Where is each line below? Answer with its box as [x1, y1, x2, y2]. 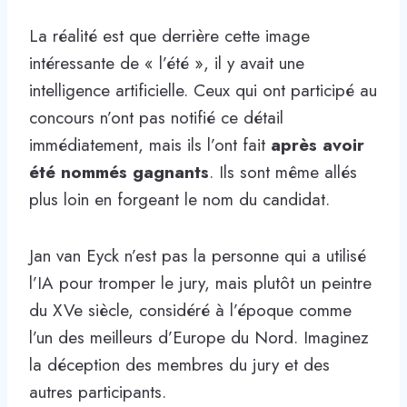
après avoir [271, 132, 364, 157]
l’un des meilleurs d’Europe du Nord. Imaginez [29, 324, 369, 350]
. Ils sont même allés [209, 159, 357, 184]
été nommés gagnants [29, 159, 209, 184]
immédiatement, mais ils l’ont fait [29, 132, 271, 157]
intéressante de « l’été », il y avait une [29, 50, 304, 75]
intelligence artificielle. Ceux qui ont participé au [29, 77, 377, 103]
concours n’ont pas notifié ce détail [29, 104, 283, 130]
